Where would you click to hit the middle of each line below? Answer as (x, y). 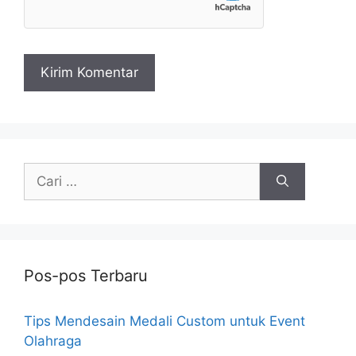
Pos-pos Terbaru (86, 275)
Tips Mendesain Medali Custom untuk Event (164, 321)
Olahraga (53, 341)
